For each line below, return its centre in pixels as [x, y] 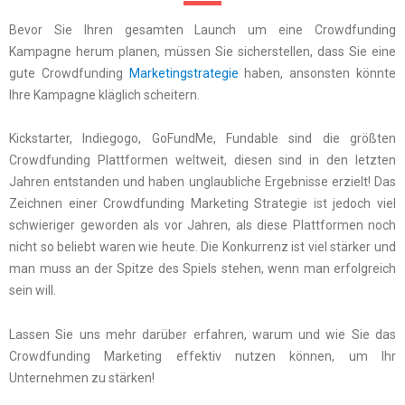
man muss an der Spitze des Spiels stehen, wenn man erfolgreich [202, 269]
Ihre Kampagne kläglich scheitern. [104, 94]
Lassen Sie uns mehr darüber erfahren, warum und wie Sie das [202, 334]
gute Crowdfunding [69, 73]
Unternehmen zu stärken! [82, 377]
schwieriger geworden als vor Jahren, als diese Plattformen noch [202, 226]
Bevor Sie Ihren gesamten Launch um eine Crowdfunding [202, 29]
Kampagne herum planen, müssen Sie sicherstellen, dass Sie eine [202, 51]
